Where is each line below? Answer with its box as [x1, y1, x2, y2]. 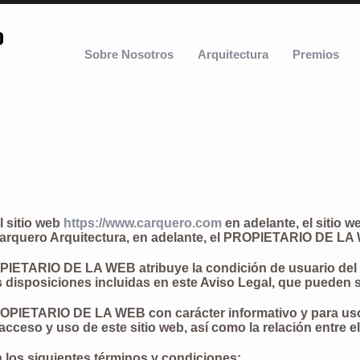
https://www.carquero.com [63, 216, 222, 230]
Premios [292, 47, 339, 61]
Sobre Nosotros [84, 47, 174, 61]
